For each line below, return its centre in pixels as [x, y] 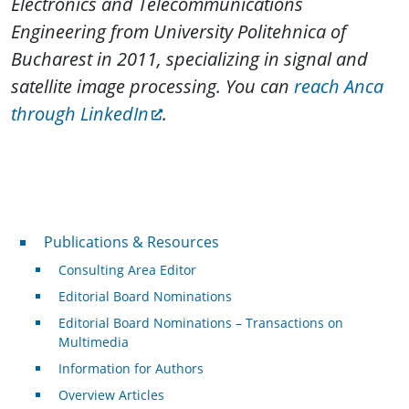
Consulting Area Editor [127, 269]
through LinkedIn [80, 113]
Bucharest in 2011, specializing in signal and [189, 58]
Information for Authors [131, 368]
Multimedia [93, 341]
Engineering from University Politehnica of [178, 31]
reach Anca [336, 86]
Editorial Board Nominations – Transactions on [200, 322]
